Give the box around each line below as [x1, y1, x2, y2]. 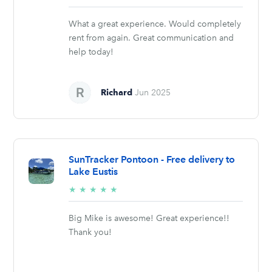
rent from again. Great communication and [69, 32, 234, 43]
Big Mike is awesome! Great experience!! [69, 212, 230, 223]
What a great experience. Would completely [69, 18, 242, 29]
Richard [101, 87, 133, 97]
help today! [69, 46, 114, 57]
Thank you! [69, 226, 112, 237]
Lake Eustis [69, 165, 118, 177]
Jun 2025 [135, 87, 171, 98]
